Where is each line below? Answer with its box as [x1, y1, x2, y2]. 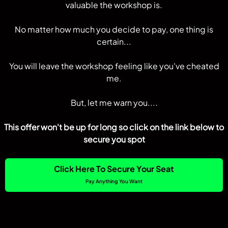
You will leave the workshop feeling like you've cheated [9, 60, 219, 71]
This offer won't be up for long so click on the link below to [4, 121, 224, 132]
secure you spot [83, 133, 145, 145]
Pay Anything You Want [85, 178, 142, 184]
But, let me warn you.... [70, 97, 158, 108]
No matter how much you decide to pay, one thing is [15, 23, 213, 35]
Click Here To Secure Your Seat [54, 163, 174, 174]
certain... [97, 36, 131, 47]
